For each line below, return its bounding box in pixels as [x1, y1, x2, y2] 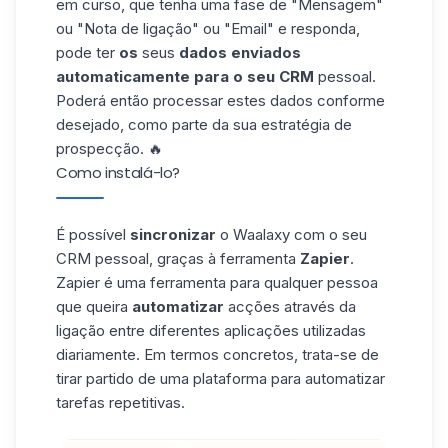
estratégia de [261, 115, 352, 134]
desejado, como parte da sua [56, 115, 261, 134]
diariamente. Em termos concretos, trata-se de [56, 345, 379, 364]
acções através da [228, 297, 356, 316]
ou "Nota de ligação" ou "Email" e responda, [56, 19, 360, 38]
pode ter [56, 43, 119, 62]
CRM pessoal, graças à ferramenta [56, 249, 300, 268]
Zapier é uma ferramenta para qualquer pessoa [56, 273, 378, 292]
